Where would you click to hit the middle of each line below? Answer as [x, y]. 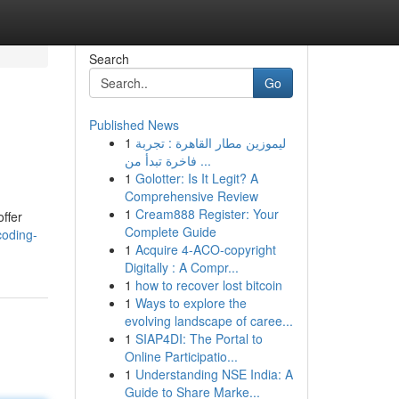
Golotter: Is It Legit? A [196, 178]
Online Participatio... [181, 356]
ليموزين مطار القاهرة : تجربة [210, 142]
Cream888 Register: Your [207, 214]
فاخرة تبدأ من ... [204, 160]
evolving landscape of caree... [208, 321]
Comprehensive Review [191, 196]
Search [109, 59]
